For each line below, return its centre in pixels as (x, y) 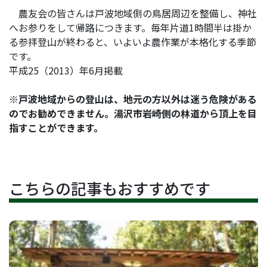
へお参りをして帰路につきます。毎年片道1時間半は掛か (130, 28)
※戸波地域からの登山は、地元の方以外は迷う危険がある (133, 99)
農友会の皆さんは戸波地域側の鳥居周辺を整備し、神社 (133, 13)
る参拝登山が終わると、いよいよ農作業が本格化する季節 (133, 42)
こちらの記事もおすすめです (110, 188)
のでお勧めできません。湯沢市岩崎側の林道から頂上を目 (133, 114)
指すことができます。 (56, 128)
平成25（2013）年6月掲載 (66, 71)
